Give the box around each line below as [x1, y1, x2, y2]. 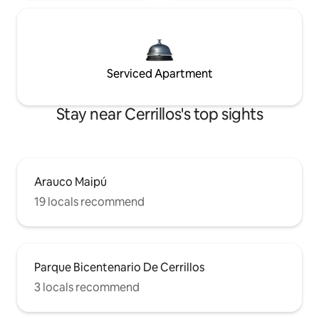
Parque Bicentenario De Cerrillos [34, 260, 204, 276]
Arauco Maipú [34, 174, 107, 190]
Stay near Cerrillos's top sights [56, 104, 263, 125]
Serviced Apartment [106, 66, 213, 82]
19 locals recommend [34, 194, 145, 210]
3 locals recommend [34, 280, 140, 296]
